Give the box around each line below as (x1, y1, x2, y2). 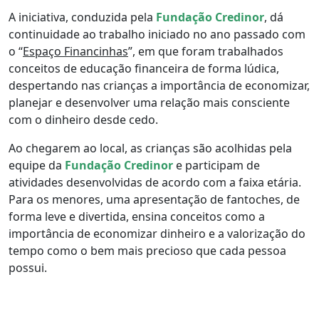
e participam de (173, 157, 260, 173)
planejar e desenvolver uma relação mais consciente (9, 94, 290, 110)
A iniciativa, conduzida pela (9, 9, 156, 25)
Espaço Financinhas (23, 43, 128, 59)
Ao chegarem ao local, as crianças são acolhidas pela (9, 140, 292, 156)
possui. (9, 259, 47, 276)
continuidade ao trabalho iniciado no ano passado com (9, 26, 305, 42)
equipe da (9, 157, 65, 173)
